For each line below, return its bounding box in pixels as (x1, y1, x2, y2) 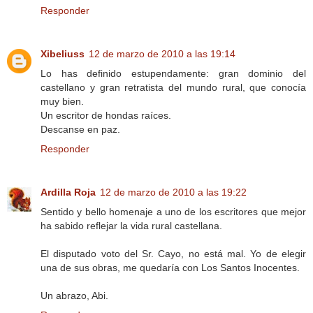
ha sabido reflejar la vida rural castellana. (41, 219, 222, 231)
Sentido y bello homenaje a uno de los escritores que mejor (41, 205, 306, 217)
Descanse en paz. (41, 123, 120, 135)
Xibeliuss (41, 48, 85, 59)
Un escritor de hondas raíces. (41, 109, 171, 121)
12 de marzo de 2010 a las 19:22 (100, 186, 247, 198)
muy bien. (41, 95, 84, 107)
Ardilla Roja (41, 186, 96, 198)
